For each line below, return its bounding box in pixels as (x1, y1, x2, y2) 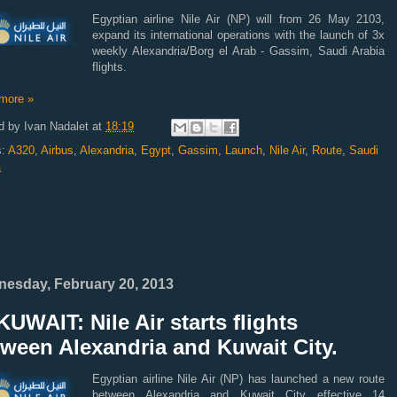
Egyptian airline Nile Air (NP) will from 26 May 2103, (92, 12, 385, 26)
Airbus (41, 143, 74, 157)
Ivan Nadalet (24, 119, 89, 133)
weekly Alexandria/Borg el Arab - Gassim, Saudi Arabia (92, 43, 385, 58)
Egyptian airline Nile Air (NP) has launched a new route (92, 371, 385, 385)
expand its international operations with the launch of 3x (92, 27, 385, 42)
